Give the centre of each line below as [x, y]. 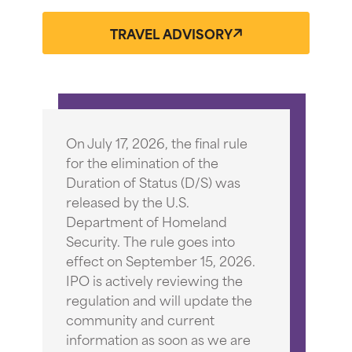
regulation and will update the [159, 299]
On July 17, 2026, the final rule [157, 142]
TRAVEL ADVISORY [171, 33]
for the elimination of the [142, 161]
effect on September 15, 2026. [161, 260]
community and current [140, 319]
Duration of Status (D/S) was [153, 181]
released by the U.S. [128, 201]
